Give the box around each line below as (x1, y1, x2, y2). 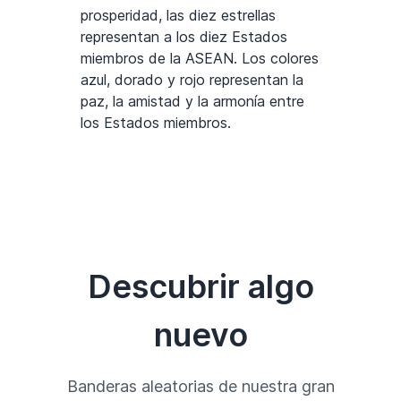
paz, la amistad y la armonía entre (81, 92, 304, 111)
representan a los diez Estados (81, 28, 287, 47)
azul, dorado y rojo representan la (81, 71, 303, 90)
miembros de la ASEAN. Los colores (81, 49, 319, 68)
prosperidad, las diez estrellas (81, 6, 276, 25)
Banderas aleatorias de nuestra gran (66, 377, 335, 397)
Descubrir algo (87, 267, 314, 307)
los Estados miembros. (81, 114, 231, 132)
